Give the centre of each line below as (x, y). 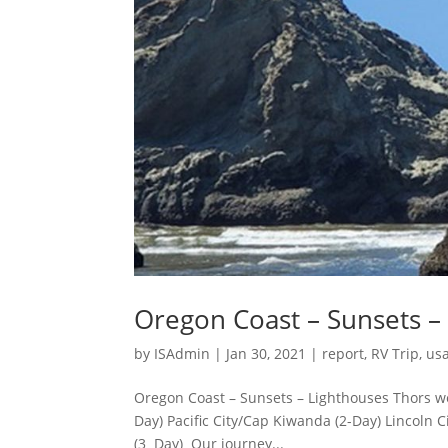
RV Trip (395, 353)
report (343, 353)
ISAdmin (182, 353)
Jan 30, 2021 (266, 353)
